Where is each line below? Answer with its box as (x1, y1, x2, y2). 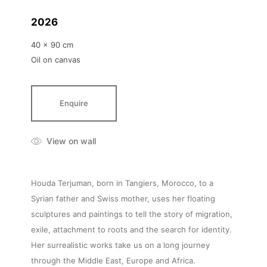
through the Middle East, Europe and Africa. (31, 255, 195, 265)
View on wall (46, 135, 97, 146)
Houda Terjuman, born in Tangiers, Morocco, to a (31, 178, 213, 188)
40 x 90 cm (31, 39, 73, 49)
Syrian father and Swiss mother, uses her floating (31, 193, 215, 203)
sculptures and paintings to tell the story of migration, (31, 209, 232, 219)
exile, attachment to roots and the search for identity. (31, 224, 232, 234)
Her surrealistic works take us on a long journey (31, 240, 210, 250)
